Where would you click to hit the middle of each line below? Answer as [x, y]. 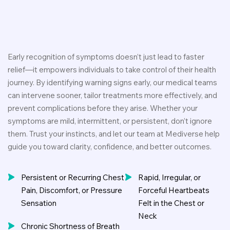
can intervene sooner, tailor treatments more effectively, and [112, 95]
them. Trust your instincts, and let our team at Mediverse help [114, 134]
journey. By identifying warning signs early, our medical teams [112, 82]
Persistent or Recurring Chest [73, 177]
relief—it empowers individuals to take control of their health [112, 70]
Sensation [39, 203]
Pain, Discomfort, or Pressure [72, 190]
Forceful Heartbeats [174, 190]
